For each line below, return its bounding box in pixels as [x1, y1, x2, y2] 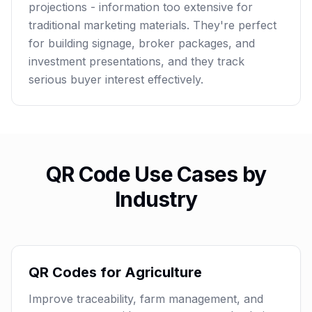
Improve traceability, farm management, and [29, 292, 263, 306]
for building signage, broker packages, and [29, 36, 255, 50]
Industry [115, 187, 197, 212]
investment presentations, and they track [29, 54, 244, 68]
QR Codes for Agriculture [29, 264, 202, 281]
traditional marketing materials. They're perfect [29, 18, 276, 32]
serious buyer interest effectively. [29, 72, 203, 86]
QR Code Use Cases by [46, 162, 266, 187]
